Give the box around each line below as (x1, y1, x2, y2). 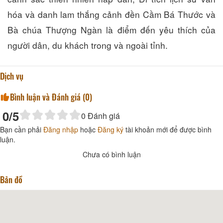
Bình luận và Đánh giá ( (10, 90, 85, 103)
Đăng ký (98, 124, 123, 134)
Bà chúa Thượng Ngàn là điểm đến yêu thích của (7, 23, 216, 36)
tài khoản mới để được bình (123, 124, 212, 134)
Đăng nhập (43, 124, 78, 134)
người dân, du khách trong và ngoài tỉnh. (7, 38, 168, 51)
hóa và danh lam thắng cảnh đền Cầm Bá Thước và (7, 7, 216, 20)
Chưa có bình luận (82, 149, 141, 159)
